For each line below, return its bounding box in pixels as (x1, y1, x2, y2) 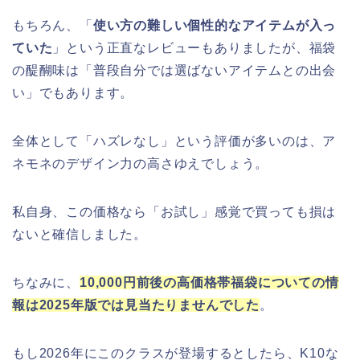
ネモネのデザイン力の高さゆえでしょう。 (12, 157, 269, 171)
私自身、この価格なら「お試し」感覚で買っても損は (12, 205, 337, 219)
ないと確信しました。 (12, 227, 147, 242)
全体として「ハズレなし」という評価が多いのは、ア (12, 134, 337, 149)
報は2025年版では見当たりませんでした (12, 298, 260, 313)
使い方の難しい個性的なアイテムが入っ (92, 18, 337, 33)
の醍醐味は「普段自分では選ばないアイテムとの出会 (12, 63, 337, 78)
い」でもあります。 (12, 86, 134, 100)
